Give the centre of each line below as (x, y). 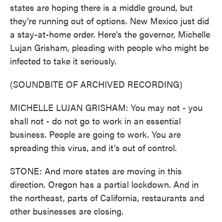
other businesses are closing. (67, 211)
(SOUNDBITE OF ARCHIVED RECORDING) (96, 84)
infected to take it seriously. (63, 61)
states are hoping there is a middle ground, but (101, 7)
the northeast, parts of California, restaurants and (107, 197)
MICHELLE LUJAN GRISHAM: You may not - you (106, 107)
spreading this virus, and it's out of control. (93, 147)
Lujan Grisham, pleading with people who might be (109, 47)
